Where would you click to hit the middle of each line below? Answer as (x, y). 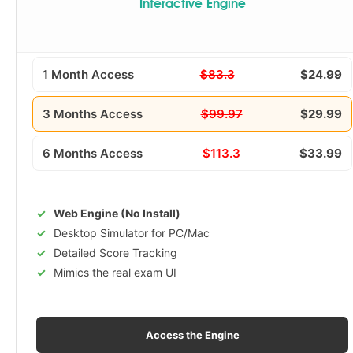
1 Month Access (88, 74)
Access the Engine (192, 335)
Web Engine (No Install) (117, 213)
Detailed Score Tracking (115, 253)
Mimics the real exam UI (115, 272)
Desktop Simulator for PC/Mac (132, 233)
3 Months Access (93, 114)
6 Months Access (93, 153)
